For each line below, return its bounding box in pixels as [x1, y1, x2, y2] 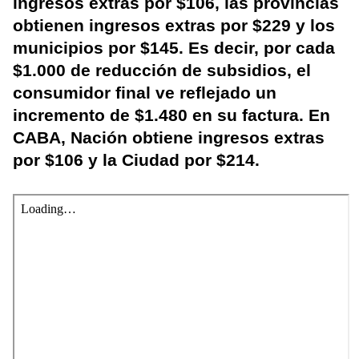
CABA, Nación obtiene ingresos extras [13, 128, 325, 147]
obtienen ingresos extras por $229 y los [13, 16, 335, 35]
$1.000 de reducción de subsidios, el [13, 61, 311, 80]
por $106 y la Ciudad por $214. [13, 151, 260, 170]
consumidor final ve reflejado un [13, 83, 276, 103]
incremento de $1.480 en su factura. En [13, 106, 330, 125]
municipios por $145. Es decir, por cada [13, 38, 335, 58]
